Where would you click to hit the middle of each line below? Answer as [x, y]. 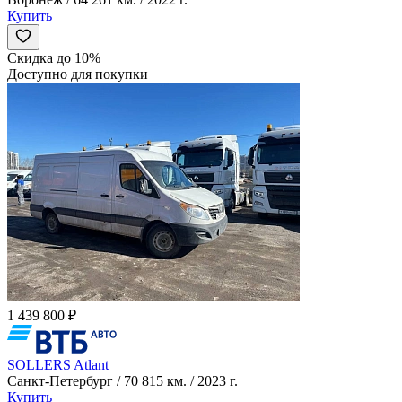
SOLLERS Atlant [58, 364]
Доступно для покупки [78, 74]
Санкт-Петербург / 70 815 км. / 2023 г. [122, 380]
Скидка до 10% [54, 57]
